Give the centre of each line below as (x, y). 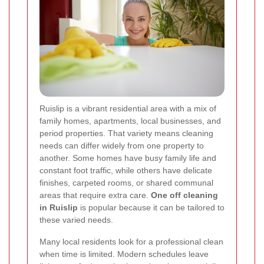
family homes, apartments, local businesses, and (130, 121)
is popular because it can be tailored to (151, 207)
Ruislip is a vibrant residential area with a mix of (128, 108)
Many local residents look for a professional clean (131, 241)
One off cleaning (184, 195)
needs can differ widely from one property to (122, 145)
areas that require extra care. (95, 195)
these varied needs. (76, 220)
